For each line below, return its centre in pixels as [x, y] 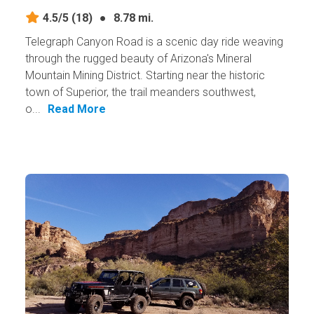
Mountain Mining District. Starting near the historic [145, 76]
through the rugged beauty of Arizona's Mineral [138, 59]
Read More [76, 109]
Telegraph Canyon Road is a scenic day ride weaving [154, 42]
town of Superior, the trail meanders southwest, [140, 93]
